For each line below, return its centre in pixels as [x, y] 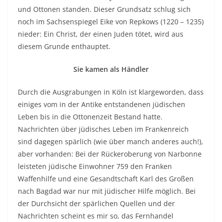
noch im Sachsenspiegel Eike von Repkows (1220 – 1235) [111, 22]
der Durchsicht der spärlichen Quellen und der [96, 203]
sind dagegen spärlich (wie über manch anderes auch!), [111, 141]
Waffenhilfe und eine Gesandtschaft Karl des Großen [106, 179]
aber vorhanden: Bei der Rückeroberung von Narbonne [110, 154]
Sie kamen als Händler [111, 69]
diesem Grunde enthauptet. [64, 46]
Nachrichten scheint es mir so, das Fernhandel [96, 216]
